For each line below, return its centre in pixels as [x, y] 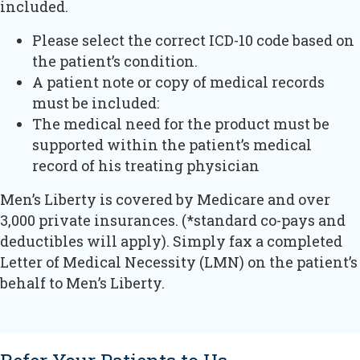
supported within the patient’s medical [172, 144]
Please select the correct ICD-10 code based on [193, 40]
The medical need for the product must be [181, 123]
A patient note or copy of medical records [178, 82]
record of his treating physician [146, 165]
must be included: [96, 102]
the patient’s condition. [115, 61]
